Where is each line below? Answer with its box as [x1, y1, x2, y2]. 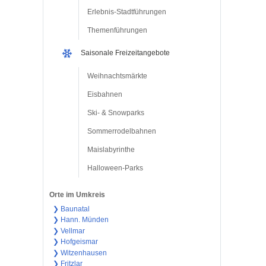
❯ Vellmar [52, 226, 85, 235]
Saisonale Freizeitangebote [81, 49, 170, 58]
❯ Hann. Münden [52, 216, 109, 224]
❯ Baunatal [52, 204, 90, 213]
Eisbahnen [87, 90, 122, 99]
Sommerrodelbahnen [87, 126, 156, 135]
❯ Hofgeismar [52, 237, 98, 246]
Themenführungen [87, 26, 147, 34]
